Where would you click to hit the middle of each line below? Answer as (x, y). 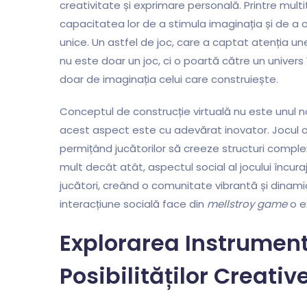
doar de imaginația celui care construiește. (169, 79)
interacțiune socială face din (133, 204)
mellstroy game (247, 204)
